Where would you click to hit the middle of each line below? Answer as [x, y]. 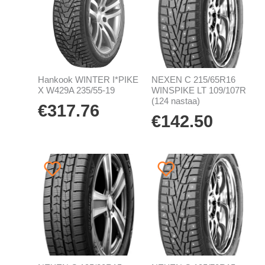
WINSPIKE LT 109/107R [198, 91]
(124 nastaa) [175, 101]
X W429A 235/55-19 [76, 91]
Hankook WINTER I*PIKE [88, 80]
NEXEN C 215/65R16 [193, 80]
